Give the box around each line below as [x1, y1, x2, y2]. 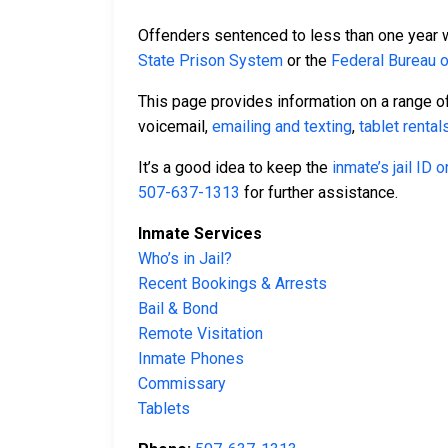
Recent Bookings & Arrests [138, 274, 327, 294]
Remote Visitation [138, 324, 263, 344]
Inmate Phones [138, 349, 244, 369]
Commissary [138, 374, 226, 394]
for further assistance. [240, 183, 398, 203]
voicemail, [138, 117, 212, 137]
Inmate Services [138, 224, 262, 244]
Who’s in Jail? [138, 249, 232, 269]
